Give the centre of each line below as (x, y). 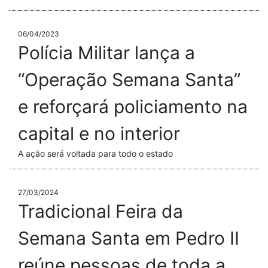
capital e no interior (99, 134)
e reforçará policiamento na (133, 107)
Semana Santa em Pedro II (129, 238)
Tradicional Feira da (100, 211)
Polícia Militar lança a (106, 53)
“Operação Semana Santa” (129, 80)
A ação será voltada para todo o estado (95, 154)
